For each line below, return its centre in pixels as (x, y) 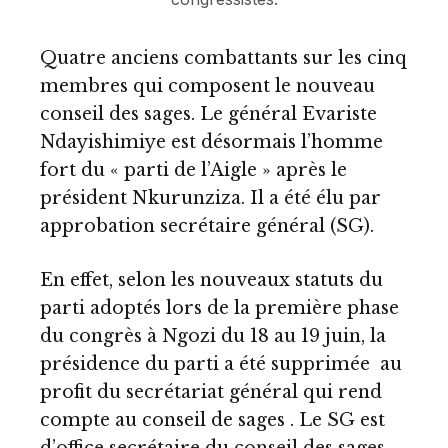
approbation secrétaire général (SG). (207, 226)
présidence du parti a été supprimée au (221, 363)
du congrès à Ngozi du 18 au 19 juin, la (213, 335)
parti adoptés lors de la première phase (219, 307)
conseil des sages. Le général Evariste (208, 114)
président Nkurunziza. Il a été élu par (210, 198)
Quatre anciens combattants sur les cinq (223, 58)
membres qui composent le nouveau (207, 86)
